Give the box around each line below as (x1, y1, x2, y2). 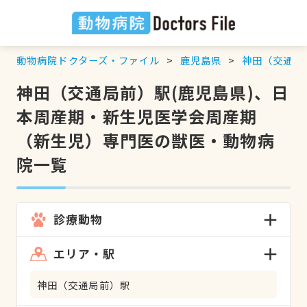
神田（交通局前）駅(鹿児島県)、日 (16, 79, 288, 104)
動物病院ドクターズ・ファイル (16, 52, 160, 67)
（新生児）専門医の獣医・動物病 (16, 127, 275, 152)
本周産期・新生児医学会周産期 (16, 103, 258, 128)
